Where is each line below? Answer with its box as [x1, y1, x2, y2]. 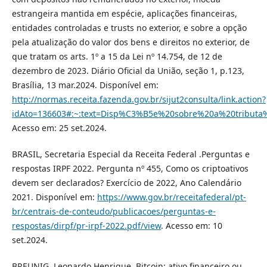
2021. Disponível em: [11, 191, 97, 203]
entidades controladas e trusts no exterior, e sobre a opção [11, 22, 247, 34]
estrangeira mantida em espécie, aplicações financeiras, [11, 8, 237, 20]
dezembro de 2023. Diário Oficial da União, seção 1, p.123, [11, 65, 244, 77]
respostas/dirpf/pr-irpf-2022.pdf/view [11, 220, 161, 232]
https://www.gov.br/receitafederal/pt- [97, 191, 246, 203]
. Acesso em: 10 [160, 220, 222, 232]
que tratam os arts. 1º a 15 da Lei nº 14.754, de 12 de [11, 51, 222, 63]
